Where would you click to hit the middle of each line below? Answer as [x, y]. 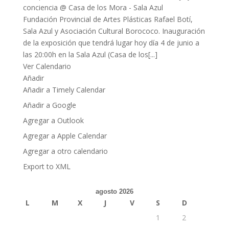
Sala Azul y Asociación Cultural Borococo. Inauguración [114, 31]
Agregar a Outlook [53, 120]
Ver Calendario [47, 66]
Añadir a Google [49, 105]
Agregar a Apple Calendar [65, 136]
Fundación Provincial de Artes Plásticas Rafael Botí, [108, 19]
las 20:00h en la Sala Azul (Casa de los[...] [90, 54]
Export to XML [47, 166]
